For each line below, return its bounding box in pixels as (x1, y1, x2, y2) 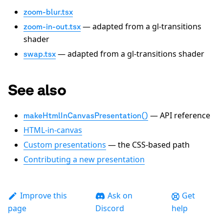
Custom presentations (23, 139, 106, 151)
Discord (95, 203, 124, 214)
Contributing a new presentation (23, 154, 145, 165)
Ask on (107, 190, 132, 201)
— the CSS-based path (106, 139, 190, 151)
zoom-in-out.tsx (23, 22, 81, 31)
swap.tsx (23, 49, 56, 59)
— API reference (148, 110, 210, 121)
